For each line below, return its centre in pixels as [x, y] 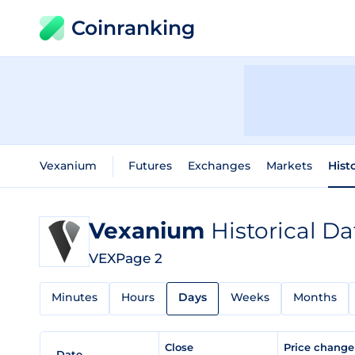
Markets [289, 166]
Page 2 [139, 258]
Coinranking [133, 28]
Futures [150, 166]
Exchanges [219, 166]
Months [315, 297]
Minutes [74, 297]
